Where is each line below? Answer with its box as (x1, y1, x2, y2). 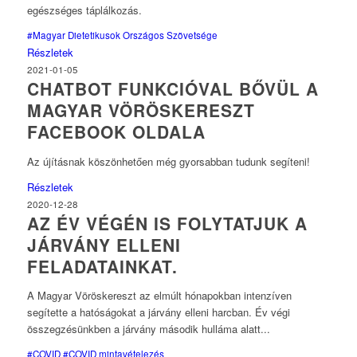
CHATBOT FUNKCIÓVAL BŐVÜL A (26, 76, 319, 101)
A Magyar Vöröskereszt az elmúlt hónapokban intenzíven (26, 287, 292, 303)
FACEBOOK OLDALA (26, 120, 206, 144)
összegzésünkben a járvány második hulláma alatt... (26, 320, 270, 336)
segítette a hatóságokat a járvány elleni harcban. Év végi (26, 304, 290, 320)
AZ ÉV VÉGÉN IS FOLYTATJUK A (26, 210, 308, 235)
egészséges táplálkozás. (26, 2, 142, 18)
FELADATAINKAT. (26, 253, 178, 278)
